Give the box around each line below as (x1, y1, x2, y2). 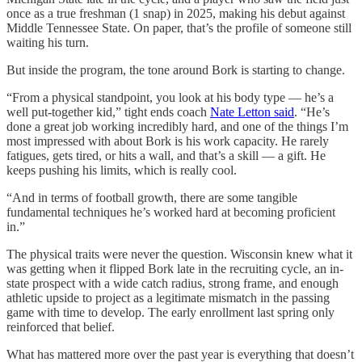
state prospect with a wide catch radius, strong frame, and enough (6, 276, 339, 290)
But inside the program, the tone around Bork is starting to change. (6, 62, 345, 77)
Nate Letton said (210, 104, 294, 119)
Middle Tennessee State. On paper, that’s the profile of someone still (6, 20, 351, 35)
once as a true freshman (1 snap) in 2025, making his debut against (6, 6, 345, 20)
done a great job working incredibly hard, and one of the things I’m (6, 119, 348, 133)
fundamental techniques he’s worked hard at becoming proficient (6, 204, 335, 219)
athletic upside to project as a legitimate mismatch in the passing (6, 290, 330, 305)
